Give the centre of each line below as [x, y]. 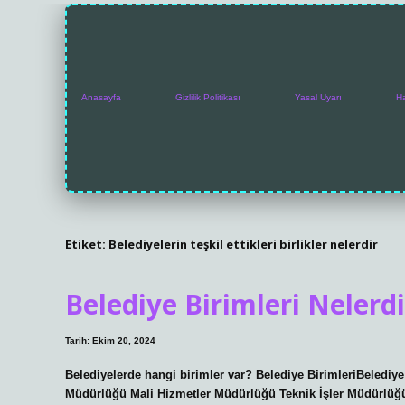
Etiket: [87, 244]
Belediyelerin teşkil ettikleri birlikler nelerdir [243, 244]
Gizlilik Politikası [208, 98]
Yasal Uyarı [318, 98]
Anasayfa [101, 98]
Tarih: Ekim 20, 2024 [110, 341]
